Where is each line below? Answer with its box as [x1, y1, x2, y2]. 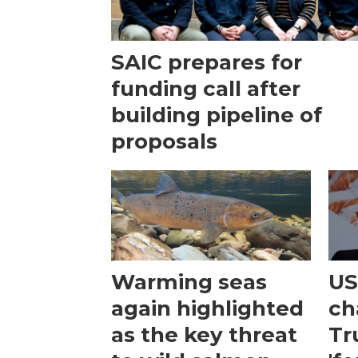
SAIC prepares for [111, 50, 303, 76]
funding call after [111, 76, 301, 102]
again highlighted [111, 296, 304, 322]
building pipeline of [111, 102, 323, 129]
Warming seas [111, 269, 268, 296]
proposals [111, 129, 218, 155]
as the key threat [111, 322, 298, 348]
